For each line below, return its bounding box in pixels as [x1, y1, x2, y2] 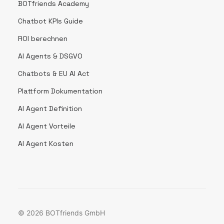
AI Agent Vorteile [18, 121, 75, 130]
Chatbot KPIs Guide [18, 16, 83, 25]
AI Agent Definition [18, 104, 82, 113]
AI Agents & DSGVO [18, 51, 82, 60]
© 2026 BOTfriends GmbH [18, 208, 105, 217]
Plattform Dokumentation [18, 86, 102, 95]
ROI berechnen [18, 34, 67, 43]
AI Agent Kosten [18, 139, 73, 148]
